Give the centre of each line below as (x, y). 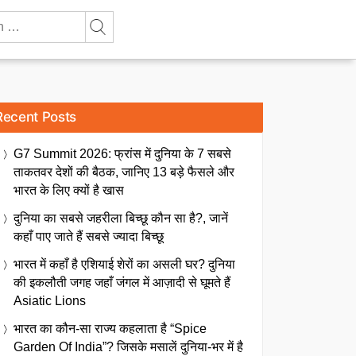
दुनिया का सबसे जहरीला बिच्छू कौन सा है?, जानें (121, 218)
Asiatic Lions (50, 301)
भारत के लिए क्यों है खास (69, 190)
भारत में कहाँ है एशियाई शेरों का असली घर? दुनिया (124, 264)
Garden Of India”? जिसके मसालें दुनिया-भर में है (128, 347)
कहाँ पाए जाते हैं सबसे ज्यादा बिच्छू (89, 236)
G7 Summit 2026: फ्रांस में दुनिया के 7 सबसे (122, 154)
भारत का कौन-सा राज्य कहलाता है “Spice (110, 329)
